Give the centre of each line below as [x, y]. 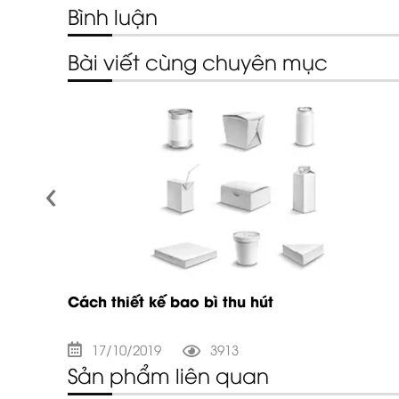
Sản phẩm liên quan [168, 379]
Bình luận [113, 19]
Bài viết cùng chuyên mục [198, 65]
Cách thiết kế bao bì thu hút [171, 304]
